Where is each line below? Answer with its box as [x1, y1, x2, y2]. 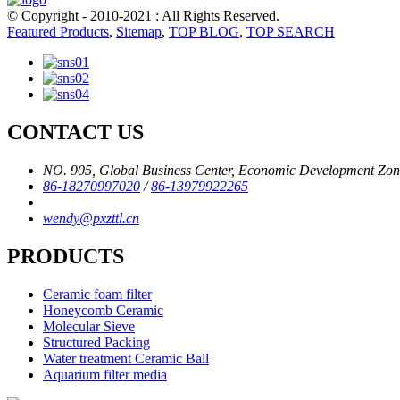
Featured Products [7, 24, 109, 40]
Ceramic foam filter [43, 287, 152, 303]
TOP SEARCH [246, 24, 335, 40]
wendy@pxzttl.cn [43, 211, 139, 227]
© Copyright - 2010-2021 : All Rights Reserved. [7, 8, 279, 24]
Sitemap [116, 24, 162, 40]
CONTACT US [7, 121, 144, 145]
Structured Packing [43, 335, 150, 351]
